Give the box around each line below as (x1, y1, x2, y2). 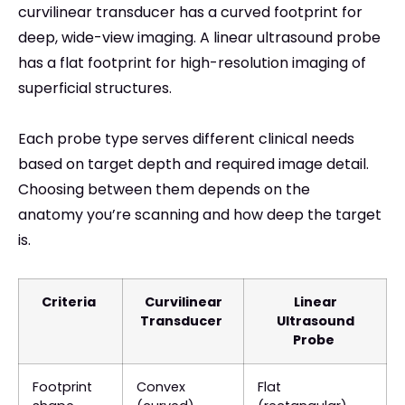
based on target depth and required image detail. (18, 154, 369, 175)
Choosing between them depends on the (18, 179, 310, 201)
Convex (137, 378, 185, 397)
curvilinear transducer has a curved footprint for (18, 2, 363, 24)
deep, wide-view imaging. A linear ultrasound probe (18, 27, 381, 49)
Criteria (42, 293, 96, 312)
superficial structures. (18, 78, 172, 99)
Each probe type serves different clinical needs (18, 128, 354, 150)
